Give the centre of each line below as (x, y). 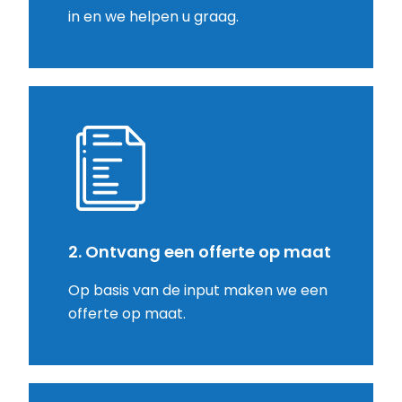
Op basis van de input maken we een (198, 291)
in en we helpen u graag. (153, 17)
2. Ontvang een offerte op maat (200, 252)
